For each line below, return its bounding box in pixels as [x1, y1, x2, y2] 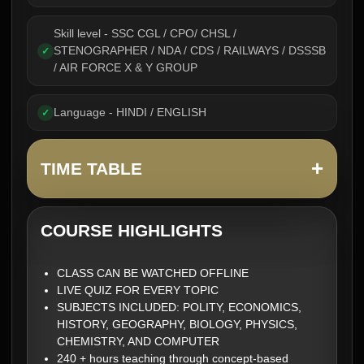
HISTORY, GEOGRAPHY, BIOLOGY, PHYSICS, [57, 318, 297, 331]
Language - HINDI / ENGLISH [54, 106, 206, 119]
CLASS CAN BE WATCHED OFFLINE [57, 266, 249, 279]
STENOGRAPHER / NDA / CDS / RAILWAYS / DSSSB [54, 44, 326, 57]
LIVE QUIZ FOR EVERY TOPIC [57, 284, 219, 297]
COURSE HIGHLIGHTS [41, 221, 223, 240]
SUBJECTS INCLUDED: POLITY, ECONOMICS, [57, 301, 301, 314]
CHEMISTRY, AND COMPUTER [57, 335, 223, 348]
